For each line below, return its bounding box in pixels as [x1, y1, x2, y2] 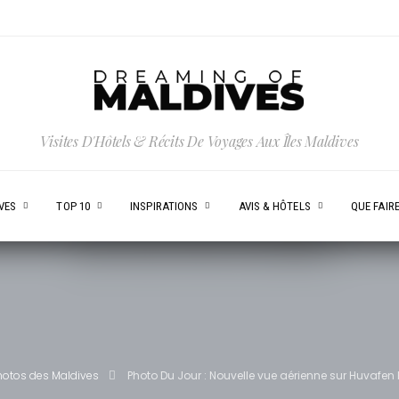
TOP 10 [56, 199, 91, 213]
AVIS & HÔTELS [238, 199, 311, 213]
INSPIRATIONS [130, 199, 199, 213]
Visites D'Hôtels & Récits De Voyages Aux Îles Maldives [40, 131, 359, 151]
